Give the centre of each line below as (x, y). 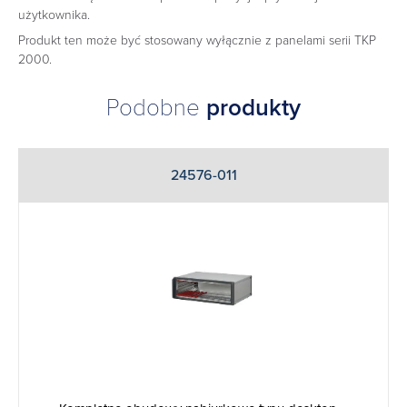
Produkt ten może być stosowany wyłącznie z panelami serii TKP (197, 41)
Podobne (156, 107)
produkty (253, 107)
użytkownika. (54, 15)
